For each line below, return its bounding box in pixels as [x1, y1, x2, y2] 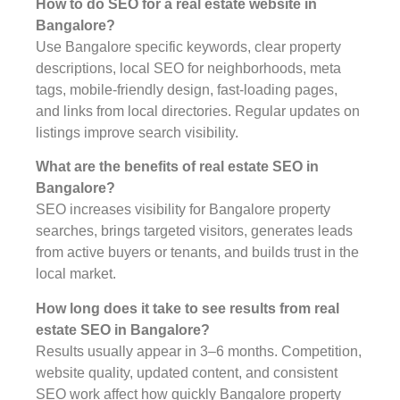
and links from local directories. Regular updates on [36, 104, 360, 120]
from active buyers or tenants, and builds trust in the [36, 245, 359, 261]
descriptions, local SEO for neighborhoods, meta [36, 61, 341, 77]
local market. [36, 266, 116, 282]
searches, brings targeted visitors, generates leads [36, 223, 353, 239]
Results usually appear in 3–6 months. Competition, [36, 343, 362, 359]
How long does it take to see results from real [36, 300, 339, 316]
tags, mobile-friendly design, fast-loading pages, [36, 82, 337, 98]
